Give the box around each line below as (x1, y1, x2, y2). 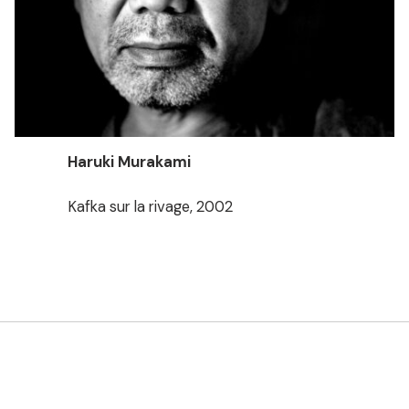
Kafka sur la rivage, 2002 (68, 197, 234, 217)
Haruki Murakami (68, 152, 192, 173)
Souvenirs (139, 343, 270, 383)
